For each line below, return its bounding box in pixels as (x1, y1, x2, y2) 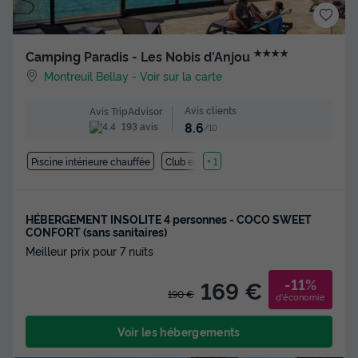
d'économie (276, 289, 325, 303)
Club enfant (165, 153, 217, 168)
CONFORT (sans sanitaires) (26, 223, 167, 239)
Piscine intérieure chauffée (30, 153, 150, 168)
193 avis (118, 119, 158, 133)
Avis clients (184, 103, 237, 117)
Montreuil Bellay (44, 68, 129, 84)
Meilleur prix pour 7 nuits (26, 242, 153, 258)
